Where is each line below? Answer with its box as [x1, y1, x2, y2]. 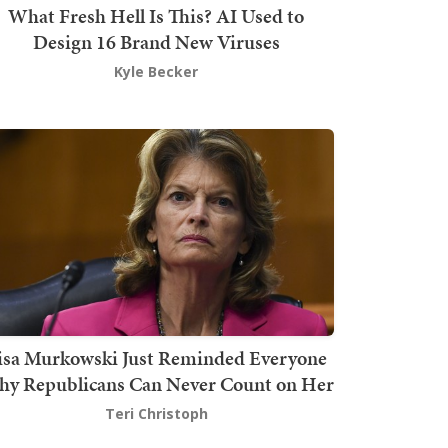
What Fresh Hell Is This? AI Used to [8, 2, 304, 31]
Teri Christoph [104, 403, 208, 423]
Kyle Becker [114, 62, 198, 82]
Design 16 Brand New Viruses [32, 28, 280, 57]
